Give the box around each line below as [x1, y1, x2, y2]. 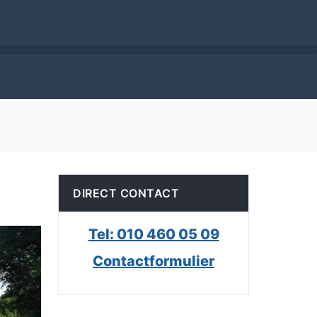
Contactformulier [93, 253, 214, 270]
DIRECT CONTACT [73, 186, 179, 200]
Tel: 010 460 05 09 [88, 226, 219, 243]
